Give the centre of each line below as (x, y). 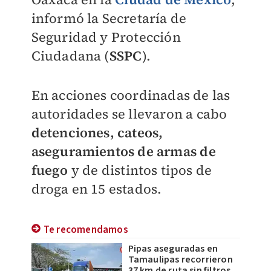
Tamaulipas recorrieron (180, 260)
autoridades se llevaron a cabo (129, 114)
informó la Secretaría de (109, 18)
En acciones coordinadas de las (131, 95)
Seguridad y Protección (106, 37)
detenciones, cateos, (97, 132)
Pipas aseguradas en (173, 249)
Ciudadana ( (70, 56)
